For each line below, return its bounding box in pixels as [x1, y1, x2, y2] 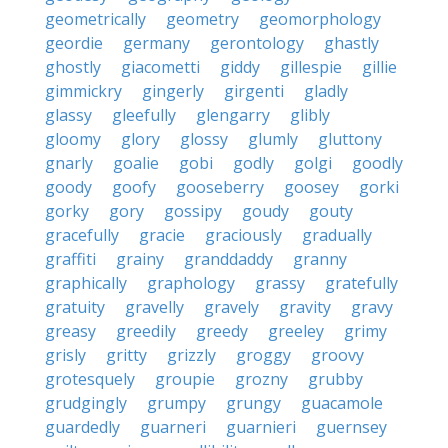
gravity [279, 296, 331, 318]
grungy [226, 392, 281, 414]
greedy [196, 320, 248, 342]
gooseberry [176, 176, 264, 198]
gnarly [45, 152, 93, 174]
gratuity [45, 296, 105, 318]
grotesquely [45, 368, 135, 390]
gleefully [112, 104, 176, 126]
